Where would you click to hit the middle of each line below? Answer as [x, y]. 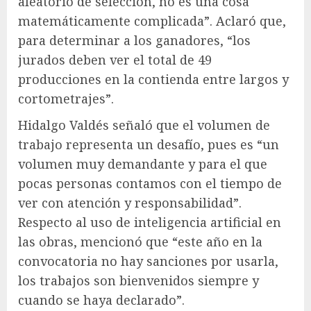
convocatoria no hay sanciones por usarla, [148, 261]
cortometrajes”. [66, 98]
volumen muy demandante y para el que [143, 163]
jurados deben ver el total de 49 [115, 59]
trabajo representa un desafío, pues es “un [149, 144]
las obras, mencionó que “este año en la [140, 241]
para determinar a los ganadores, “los [134, 40]
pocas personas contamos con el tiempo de [150, 183]
